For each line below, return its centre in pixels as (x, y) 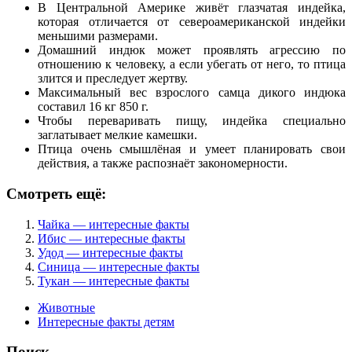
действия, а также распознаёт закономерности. (163, 163)
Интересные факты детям (106, 321)
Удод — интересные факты (110, 252)
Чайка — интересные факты (114, 224)
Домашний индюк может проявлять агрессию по (192, 50)
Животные (66, 307)
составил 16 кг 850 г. (93, 107)
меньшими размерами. (98, 36)
